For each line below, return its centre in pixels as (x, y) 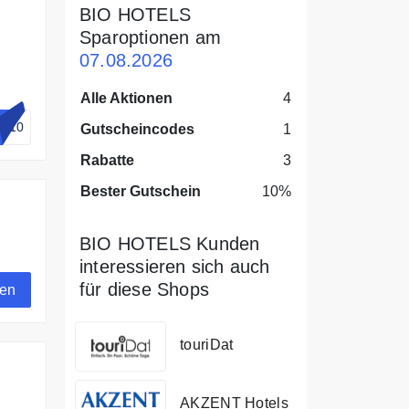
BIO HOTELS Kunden (170, 244)
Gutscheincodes (137, 129)
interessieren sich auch (175, 267)
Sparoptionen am (150, 37)
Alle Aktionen (126, 98)
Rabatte (107, 160)
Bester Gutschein (141, 191)
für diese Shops (144, 289)
